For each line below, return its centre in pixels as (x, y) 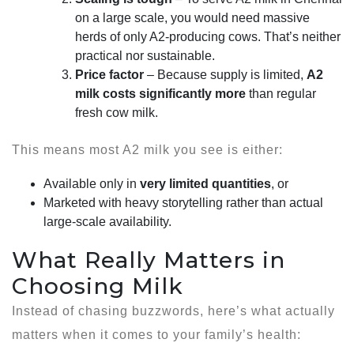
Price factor (109, 74)
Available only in (92, 183)
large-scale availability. (107, 221)
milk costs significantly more (160, 93)
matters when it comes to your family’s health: (156, 334)
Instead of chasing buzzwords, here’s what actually (173, 311)
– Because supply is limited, (225, 74)
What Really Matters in (149, 260)
